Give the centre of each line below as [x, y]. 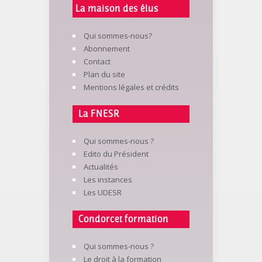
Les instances [108, 180]
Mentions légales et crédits [131, 87]
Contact [97, 61]
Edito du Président [116, 154]
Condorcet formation [123, 219]
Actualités [101, 167]
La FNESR [99, 114]
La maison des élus [117, 9]
